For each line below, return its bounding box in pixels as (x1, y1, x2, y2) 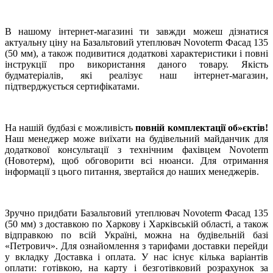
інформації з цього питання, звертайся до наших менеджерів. (5, 166, 259, 177)
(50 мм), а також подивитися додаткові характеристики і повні (5, 48, 268, 59)
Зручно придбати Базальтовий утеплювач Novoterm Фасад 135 (5, 208, 268, 219)
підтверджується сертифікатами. (5, 81, 140, 92)
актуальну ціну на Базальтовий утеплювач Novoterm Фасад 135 (5, 37, 268, 48)
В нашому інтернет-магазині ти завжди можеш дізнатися (5, 26, 268, 37)
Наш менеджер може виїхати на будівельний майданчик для (5, 133, 268, 144)
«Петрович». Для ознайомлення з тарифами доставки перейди (5, 241, 268, 252)
